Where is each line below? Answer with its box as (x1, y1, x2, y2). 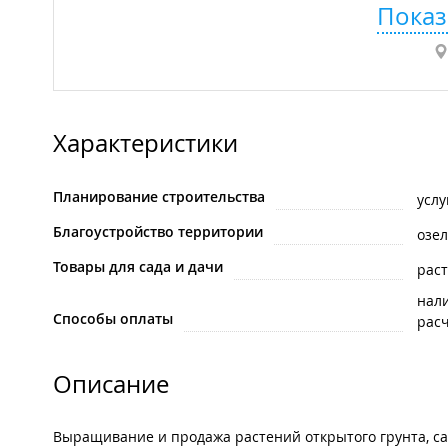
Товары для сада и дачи (53, 257, 223, 277)
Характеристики (53, 127, 238, 160)
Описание (53, 368, 169, 401)
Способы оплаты (53, 309, 173, 329)
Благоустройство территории (53, 222, 263, 242)
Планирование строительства (53, 187, 265, 207)
